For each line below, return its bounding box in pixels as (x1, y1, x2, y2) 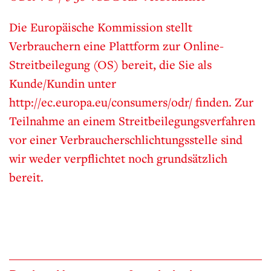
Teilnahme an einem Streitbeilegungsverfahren (9, 113, 255, 129)
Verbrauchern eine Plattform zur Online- (9, 38, 224, 54)
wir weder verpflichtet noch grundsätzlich (9, 151, 227, 166)
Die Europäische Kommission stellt (9, 19, 192, 35)
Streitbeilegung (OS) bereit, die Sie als (9, 57, 212, 73)
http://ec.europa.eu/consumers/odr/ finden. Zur (9, 94, 253, 110)
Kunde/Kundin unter (9, 76, 116, 91)
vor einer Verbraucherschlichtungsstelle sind (9, 132, 243, 148)
